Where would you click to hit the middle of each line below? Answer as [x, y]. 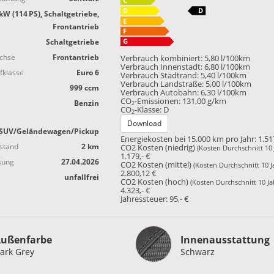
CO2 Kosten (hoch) [156, 182]
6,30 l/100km [224, 93]
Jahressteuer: [144, 199]
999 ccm [85, 87]
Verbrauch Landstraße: [162, 84]
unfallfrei [82, 177]
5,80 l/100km [228, 59]
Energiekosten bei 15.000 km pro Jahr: [189, 139]
